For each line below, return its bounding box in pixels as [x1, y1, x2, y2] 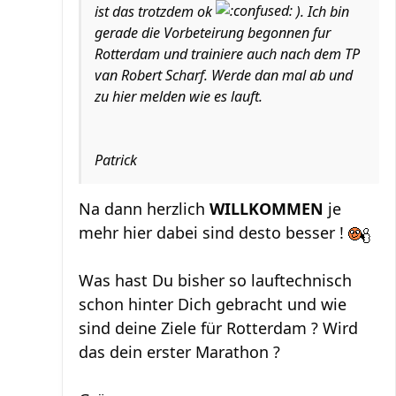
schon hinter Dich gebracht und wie [79, 293, 346, 315]
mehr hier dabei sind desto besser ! [79, 221, 348, 243]
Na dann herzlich [79, 197, 209, 219]
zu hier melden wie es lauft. [95, 86, 263, 106]
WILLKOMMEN [209, 197, 324, 219]
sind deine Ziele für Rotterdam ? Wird [79, 316, 358, 339]
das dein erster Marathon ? [79, 340, 280, 362]
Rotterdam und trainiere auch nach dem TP [95, 43, 360, 64]
